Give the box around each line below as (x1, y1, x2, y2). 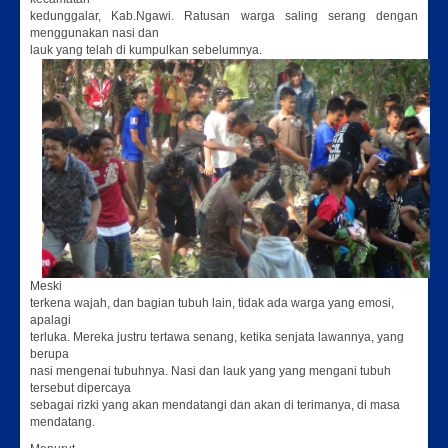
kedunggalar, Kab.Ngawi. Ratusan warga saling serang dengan (30, 9, 418, 24)
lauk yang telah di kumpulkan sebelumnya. (30, 43, 262, 58)
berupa (30, 346, 69, 361)
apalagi (30, 312, 71, 327)
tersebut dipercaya (30, 380, 131, 395)
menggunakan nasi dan (30, 26, 159, 41)
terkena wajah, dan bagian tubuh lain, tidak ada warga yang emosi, (30, 295, 394, 310)
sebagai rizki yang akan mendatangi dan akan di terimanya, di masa (30, 397, 400, 412)
